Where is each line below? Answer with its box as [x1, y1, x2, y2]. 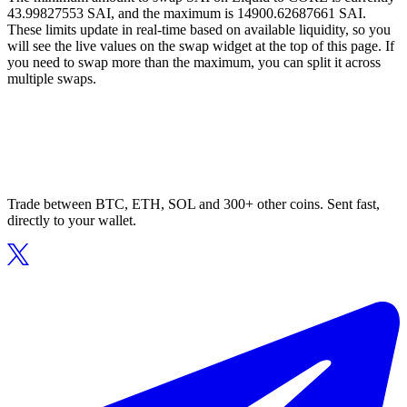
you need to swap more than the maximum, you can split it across [7, 55, 381, 71]
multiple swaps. [7, 71, 96, 87]
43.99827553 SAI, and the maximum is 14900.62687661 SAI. [7, 5, 366, 22]
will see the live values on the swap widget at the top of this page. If [7, 38, 394, 55]
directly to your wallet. [7, 213, 136, 229]
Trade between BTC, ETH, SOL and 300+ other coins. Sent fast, [7, 196, 380, 213]
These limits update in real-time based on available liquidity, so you [7, 22, 391, 38]
